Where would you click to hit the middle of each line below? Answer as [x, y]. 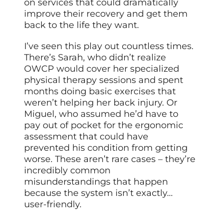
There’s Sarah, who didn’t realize [95, 57]
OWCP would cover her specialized [102, 69]
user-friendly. [53, 204]
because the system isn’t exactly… [99, 193]
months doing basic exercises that [100, 91]
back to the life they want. [82, 25]
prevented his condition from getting [106, 148]
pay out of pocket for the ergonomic [104, 125]
